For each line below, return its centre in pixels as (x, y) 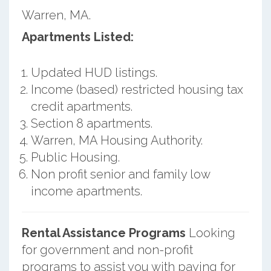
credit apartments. (81, 106)
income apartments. (86, 191)
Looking (210, 233)
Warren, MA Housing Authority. (116, 140)
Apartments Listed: (77, 37)
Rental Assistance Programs (103, 233)
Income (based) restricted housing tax (137, 89)
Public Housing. (75, 157)
